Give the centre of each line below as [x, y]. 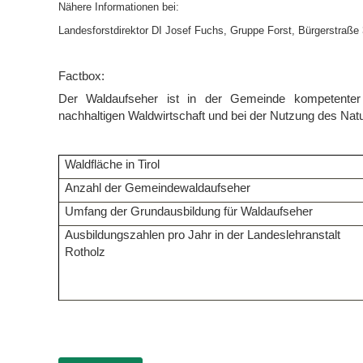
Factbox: [81, 77]
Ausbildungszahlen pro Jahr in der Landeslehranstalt [203, 235]
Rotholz [85, 252]
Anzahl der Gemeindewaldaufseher [158, 188]
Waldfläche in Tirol [113, 164]
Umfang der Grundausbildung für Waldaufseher [189, 211]
